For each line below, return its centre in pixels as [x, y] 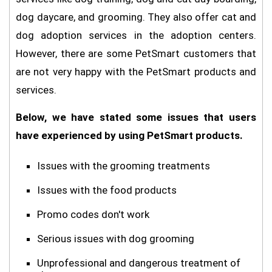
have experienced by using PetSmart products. [129, 135]
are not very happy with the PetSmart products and [136, 72]
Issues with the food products [107, 190]
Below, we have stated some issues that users [136, 117]
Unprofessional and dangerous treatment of [139, 263]
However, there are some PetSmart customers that [136, 53]
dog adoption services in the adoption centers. [136, 35]
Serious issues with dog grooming [116, 239]
